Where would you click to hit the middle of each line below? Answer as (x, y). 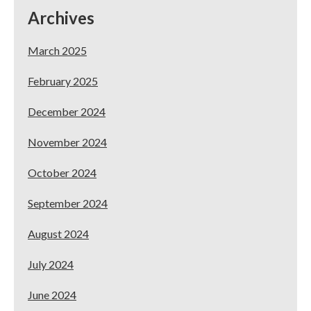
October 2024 (62, 172)
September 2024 (68, 203)
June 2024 (52, 294)
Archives (61, 17)
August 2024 (58, 233)
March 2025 (57, 50)
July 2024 (51, 264)
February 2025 (63, 81)
